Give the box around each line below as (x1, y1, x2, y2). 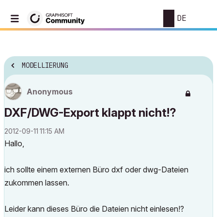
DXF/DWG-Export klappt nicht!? (4, 106, 176, 120)
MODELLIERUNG (22, 61, 68, 70)
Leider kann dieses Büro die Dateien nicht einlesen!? (4, 204, 184, 214)
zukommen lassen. (4, 178, 69, 187)
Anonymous (27, 87, 73, 96)
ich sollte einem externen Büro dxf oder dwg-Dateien (4, 165, 188, 174)
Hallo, (4, 139, 24, 148)
